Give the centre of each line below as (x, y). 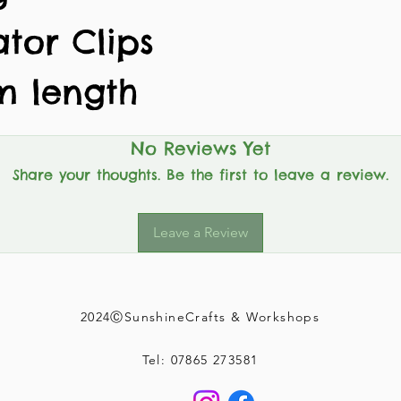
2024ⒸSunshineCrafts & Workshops (200, 317)
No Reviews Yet (200, 148)
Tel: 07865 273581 (200, 360)
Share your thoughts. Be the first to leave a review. (200, 175)
